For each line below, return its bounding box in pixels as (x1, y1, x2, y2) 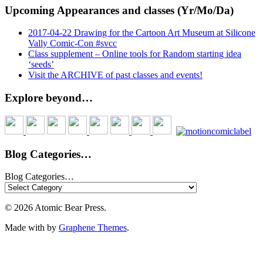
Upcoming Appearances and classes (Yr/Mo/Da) (5, 4, 234, 16)
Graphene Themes (59, 222, 127, 233)
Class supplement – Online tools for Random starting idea (28, 49, 241, 59)
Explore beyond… (5, 92, 93, 104)
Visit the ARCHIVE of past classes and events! (28, 70, 203, 80)
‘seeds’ (28, 59, 54, 70)
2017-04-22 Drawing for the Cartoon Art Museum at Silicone (28, 28, 255, 38)
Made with (5, 222, 47, 233)
